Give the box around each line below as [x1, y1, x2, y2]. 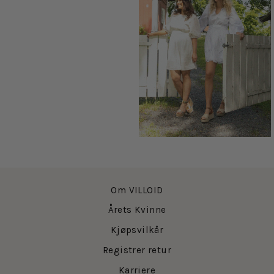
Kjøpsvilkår [110, 224, 164, 236]
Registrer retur [102, 244, 172, 256]
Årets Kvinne [108, 204, 166, 216]
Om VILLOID [111, 184, 163, 196]
